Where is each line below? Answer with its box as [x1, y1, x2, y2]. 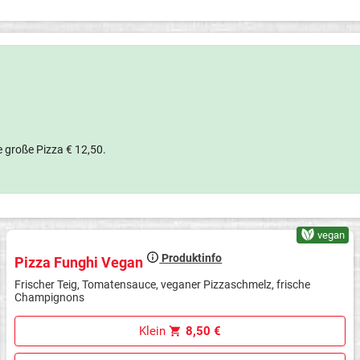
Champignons [14, 291, 85, 305]
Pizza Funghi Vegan [14, 253, 147, 271]
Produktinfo [159, 251, 223, 264]
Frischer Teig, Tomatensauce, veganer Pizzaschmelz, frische [14, 278, 311, 292]
